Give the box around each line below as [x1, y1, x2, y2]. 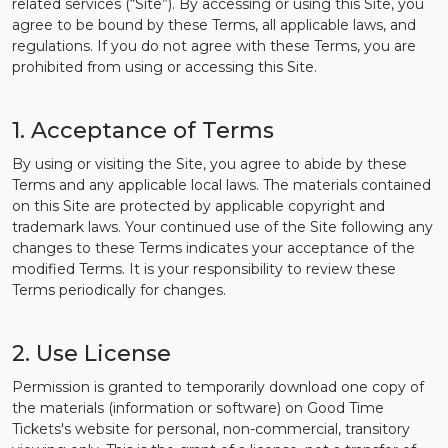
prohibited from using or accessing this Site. [12, 58, 317, 76]
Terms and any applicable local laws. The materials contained [12, 176, 431, 194]
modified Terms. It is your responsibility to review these [12, 260, 396, 278]
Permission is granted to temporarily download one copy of [12, 378, 424, 396]
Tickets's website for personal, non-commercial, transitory [12, 420, 410, 438]
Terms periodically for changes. [12, 281, 226, 299]
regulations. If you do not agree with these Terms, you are [12, 37, 416, 55]
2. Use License [12, 340, 171, 367]
